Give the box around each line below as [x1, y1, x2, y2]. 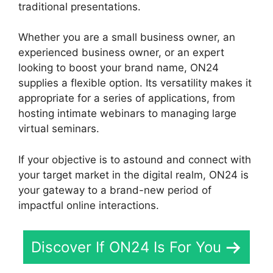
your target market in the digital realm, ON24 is [18, 168, 249, 181]
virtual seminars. [18, 122, 99, 135]
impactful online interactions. [18, 199, 159, 211]
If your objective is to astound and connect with [18, 153, 251, 166]
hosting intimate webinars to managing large [18, 107, 236, 120]
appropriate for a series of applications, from [18, 92, 235, 105]
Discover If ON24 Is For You [31, 238, 221, 257]
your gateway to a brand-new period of [18, 183, 211, 196]
